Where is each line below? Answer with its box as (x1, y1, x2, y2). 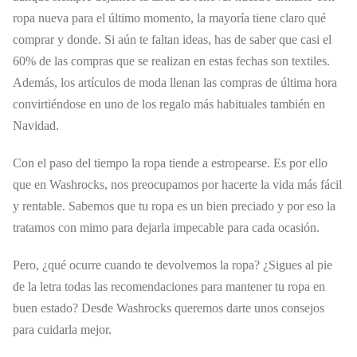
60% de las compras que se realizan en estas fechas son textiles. (13, 53, 330, 68)
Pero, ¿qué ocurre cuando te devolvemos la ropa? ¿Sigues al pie (13, 257, 332, 272)
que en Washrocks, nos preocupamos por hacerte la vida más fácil (13, 177, 342, 191)
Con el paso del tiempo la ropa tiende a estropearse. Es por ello (13, 155, 328, 170)
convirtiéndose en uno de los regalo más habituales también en (13, 96, 325, 111)
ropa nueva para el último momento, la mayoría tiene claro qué (13, 10, 326, 25)
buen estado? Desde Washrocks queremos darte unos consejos (13, 300, 324, 315)
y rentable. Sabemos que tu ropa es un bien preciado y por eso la (13, 198, 335, 213)
